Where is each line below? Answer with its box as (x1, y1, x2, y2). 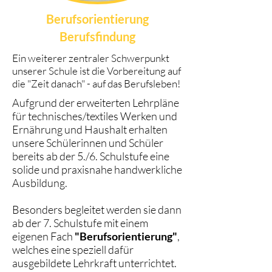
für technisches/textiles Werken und (12, 109, 177, 123)
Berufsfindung (59, 29, 135, 44)
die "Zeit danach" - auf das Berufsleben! (12, 77, 180, 90)
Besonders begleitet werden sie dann (12, 203, 182, 216)
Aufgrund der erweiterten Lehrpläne (12, 96, 179, 109)
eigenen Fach (12, 229, 73, 243)
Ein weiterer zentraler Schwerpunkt (12, 52, 169, 64)
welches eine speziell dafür (12, 243, 134, 256)
